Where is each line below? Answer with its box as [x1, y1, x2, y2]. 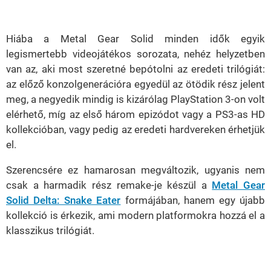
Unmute [42, 2, 64, 10]
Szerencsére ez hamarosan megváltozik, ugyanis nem [6, 164, 265, 177]
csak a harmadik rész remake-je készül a [6, 179, 212, 192]
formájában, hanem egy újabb [120, 194, 266, 207]
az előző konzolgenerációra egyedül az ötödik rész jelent [6, 78, 265, 91]
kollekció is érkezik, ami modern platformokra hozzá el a [6, 209, 265, 222]
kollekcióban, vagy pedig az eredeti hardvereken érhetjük [6, 123, 265, 136]
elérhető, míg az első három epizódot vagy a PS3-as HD [6, 108, 265, 121]
